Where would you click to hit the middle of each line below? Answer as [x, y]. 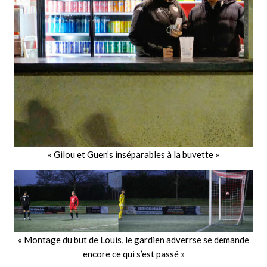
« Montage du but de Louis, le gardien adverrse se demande [133, 240]
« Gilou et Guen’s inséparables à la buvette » [133, 155]
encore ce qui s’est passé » [133, 254]
